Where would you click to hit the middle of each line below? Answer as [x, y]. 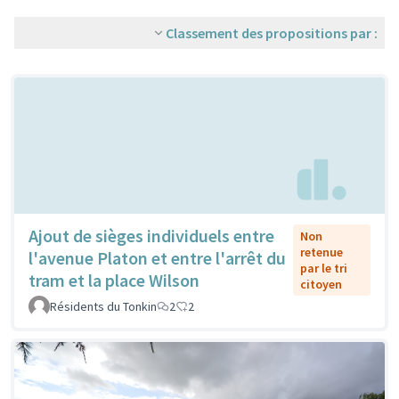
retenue [322, 252]
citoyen [322, 285]
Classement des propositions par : [272, 33]
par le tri [324, 269]
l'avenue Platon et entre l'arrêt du [157, 258]
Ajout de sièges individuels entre [151, 236]
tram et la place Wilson [114, 281]
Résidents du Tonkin [103, 307]
